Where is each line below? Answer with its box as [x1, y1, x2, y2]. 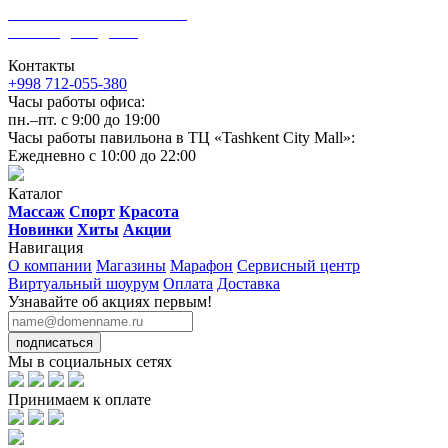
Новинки [8, 220, 73, 238]
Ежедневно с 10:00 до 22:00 [8, 146, 196, 164]
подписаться [16, 334, 93, 350]
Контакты [8, 56, 75, 74]
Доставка [217, 274, 280, 292]
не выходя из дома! [8, 22, 138, 40]
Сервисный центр [237, 256, 360, 274]
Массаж [8, 202, 65, 220]
